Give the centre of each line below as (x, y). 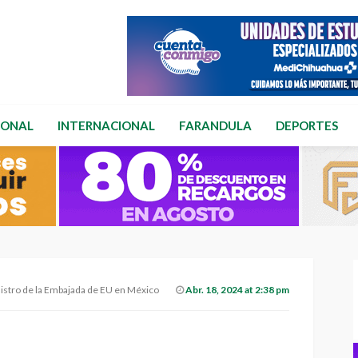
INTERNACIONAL (106, 125)
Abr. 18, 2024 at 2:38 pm (238, 290)
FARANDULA (215, 125)
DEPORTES (307, 125)
